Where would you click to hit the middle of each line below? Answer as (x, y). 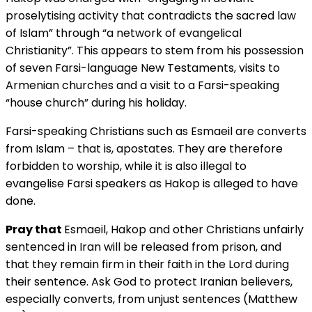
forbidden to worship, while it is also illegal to (126, 166)
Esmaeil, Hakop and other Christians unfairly (184, 229)
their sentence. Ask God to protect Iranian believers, (149, 281)
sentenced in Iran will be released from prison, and (143, 247)
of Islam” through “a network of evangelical (124, 33)
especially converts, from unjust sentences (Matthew (151, 299)
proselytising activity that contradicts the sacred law (151, 15)
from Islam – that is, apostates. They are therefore (144, 148)
